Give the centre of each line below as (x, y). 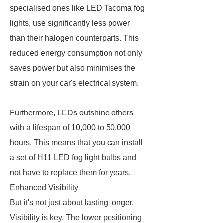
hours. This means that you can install (76, 143)
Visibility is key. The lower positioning (76, 217)
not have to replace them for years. (70, 172)
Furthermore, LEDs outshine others (72, 113)
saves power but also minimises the (73, 68)
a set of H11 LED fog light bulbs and (73, 158)
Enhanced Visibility (44, 187)
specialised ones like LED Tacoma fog (77, 8)
